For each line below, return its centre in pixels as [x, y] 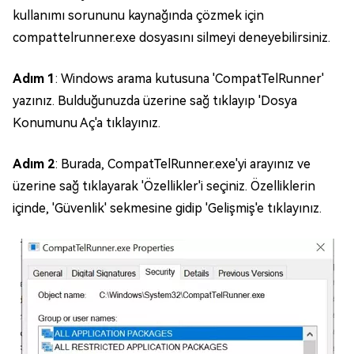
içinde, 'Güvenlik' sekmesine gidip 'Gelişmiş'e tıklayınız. [167, 209]
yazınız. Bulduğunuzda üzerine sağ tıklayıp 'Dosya [155, 101]
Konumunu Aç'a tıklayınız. [87, 123]
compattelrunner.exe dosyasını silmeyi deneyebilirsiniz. [171, 38]
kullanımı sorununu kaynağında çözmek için [138, 16]
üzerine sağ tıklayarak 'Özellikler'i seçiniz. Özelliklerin [164, 186]
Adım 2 [34, 164]
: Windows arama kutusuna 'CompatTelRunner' [190, 79]
